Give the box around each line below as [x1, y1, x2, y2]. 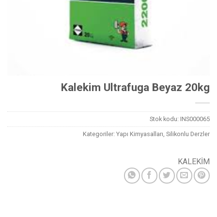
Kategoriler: [83, 130, 116, 138]
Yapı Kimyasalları [116, 130, 163, 138]
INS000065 [180, 115, 210, 123]
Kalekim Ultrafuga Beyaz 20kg [61, 81, 210, 94]
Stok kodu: [150, 115, 180, 123]
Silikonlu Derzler [166, 130, 210, 138]
